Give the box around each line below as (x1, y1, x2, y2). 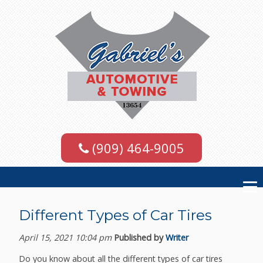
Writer (166, 231, 189, 243)
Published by (114, 231, 166, 243)
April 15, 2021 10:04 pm (19, 231, 112, 243)
